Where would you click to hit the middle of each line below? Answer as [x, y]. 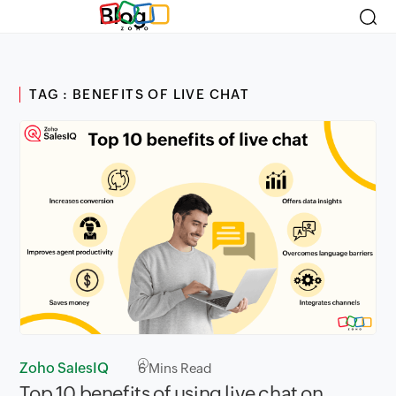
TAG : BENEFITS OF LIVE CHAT [140, 94]
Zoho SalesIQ [65, 368]
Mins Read [179, 368]
